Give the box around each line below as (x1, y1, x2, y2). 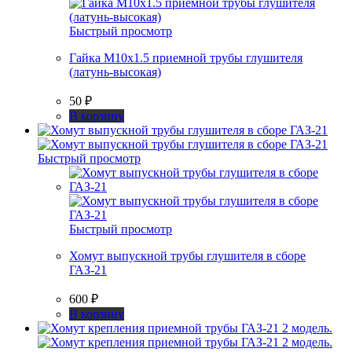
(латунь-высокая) (69, 64, 161, 79)
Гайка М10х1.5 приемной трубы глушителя (69, 50, 302, 64)
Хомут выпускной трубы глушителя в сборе (69, 248, 306, 262)
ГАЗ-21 (69, 262, 107, 277)
